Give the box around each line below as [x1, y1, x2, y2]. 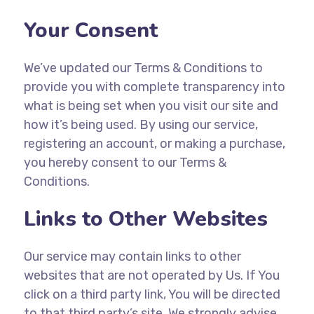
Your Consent [23, 16, 158, 45]
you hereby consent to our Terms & [23, 155, 226, 170]
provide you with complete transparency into [23, 79, 285, 95]
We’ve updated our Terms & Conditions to [23, 60, 263, 76]
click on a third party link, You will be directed [23, 287, 280, 302]
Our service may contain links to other [23, 249, 241, 264]
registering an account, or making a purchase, [23, 136, 285, 151]
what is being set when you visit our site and [23, 98, 278, 114]
